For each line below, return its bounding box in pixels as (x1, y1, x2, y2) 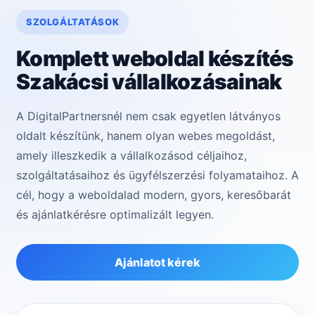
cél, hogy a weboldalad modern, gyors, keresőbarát (16, 188, 291, 202)
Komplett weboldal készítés (16, 46, 294, 72)
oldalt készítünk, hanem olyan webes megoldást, (16, 129, 275, 143)
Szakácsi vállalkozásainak (16, 69, 282, 95)
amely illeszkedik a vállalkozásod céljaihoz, (16, 148, 247, 163)
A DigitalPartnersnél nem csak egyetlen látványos (16, 109, 281, 124)
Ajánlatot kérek (115, 255, 200, 270)
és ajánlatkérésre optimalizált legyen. (16, 207, 214, 222)
